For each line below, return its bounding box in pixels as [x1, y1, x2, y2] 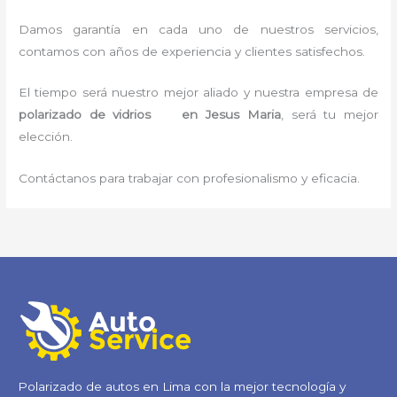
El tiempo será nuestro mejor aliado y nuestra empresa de [19, 85, 378, 100]
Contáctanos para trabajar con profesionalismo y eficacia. [19, 171, 361, 186]
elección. [19, 129, 77, 144]
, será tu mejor [280, 107, 378, 122]
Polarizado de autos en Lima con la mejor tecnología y [18, 378, 346, 393]
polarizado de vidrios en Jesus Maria [19, 107, 281, 122]
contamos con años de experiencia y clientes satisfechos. [19, 43, 366, 58]
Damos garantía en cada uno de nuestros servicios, [19, 21, 378, 36]
